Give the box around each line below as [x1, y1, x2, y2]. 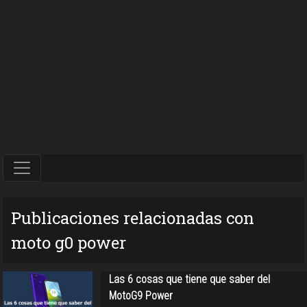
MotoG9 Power [108, 288, 173, 302]
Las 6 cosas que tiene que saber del [108, 272, 270, 286]
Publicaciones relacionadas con [11, 206, 254, 229]
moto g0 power [11, 231, 126, 254]
